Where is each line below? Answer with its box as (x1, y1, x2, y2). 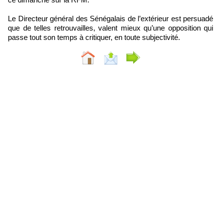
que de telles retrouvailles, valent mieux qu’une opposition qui (8, 23, 213, 32)
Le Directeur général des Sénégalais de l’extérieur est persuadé (8, 14, 213, 23)
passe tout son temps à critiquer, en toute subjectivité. (8, 33, 180, 41)
